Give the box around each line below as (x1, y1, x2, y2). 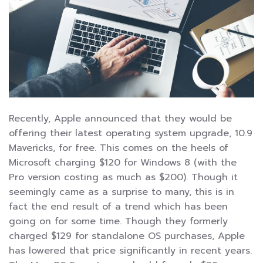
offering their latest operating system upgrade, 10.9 (9, 126, 252, 141)
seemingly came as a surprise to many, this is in (9, 185, 234, 200)
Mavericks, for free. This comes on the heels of (9, 141, 228, 156)
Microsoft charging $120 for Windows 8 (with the (9, 156, 237, 170)
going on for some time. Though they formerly (9, 214, 228, 229)
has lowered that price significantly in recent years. (9, 244, 252, 258)
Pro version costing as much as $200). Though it (9, 170, 238, 185)
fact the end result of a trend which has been (9, 200, 228, 214)
